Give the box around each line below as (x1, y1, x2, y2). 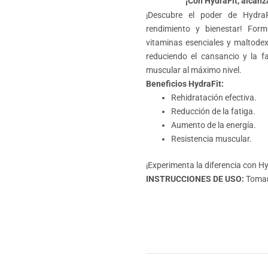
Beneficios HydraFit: (146, 78, 224, 89)
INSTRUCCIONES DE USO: (146, 173, 246, 184)
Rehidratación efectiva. (171, 92, 257, 102)
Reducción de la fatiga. (171, 106, 255, 116)
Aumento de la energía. (171, 120, 256, 130)
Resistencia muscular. (171, 133, 252, 144)
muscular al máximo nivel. (146, 65, 242, 75)
